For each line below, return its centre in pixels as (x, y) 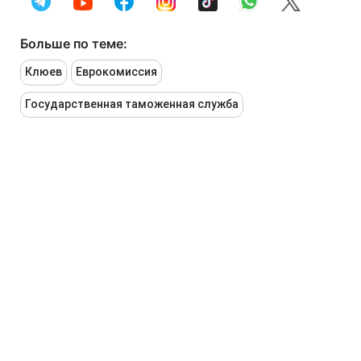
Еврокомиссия (116, 72)
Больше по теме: (74, 44)
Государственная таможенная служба (132, 104)
